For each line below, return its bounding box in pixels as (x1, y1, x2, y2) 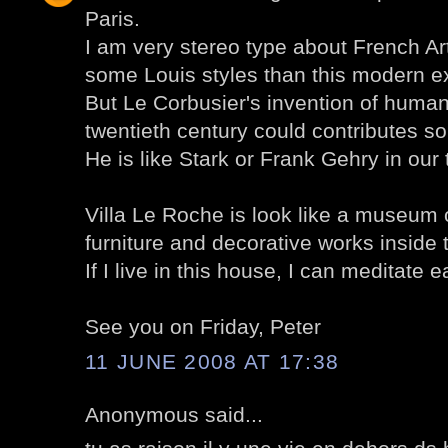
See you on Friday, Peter (85, 315, 321, 339)
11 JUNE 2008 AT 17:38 (85, 349, 340, 373)
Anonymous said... (85, 402, 263, 426)
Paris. (85, 7, 140, 31)
